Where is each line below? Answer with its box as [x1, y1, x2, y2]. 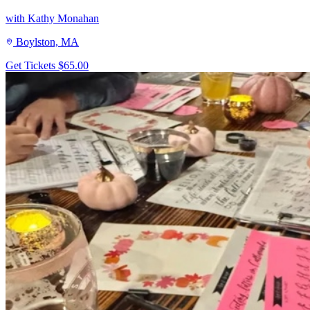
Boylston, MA [16, 36, 79, 48]
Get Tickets [6, 60, 58, 72]
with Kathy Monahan [6, 12, 99, 25]
